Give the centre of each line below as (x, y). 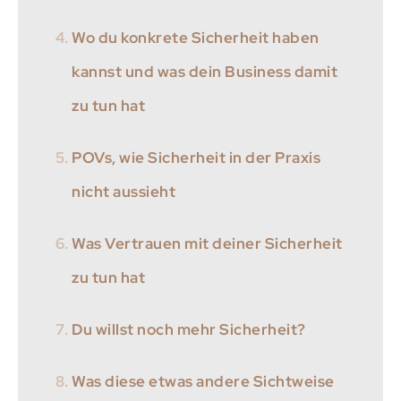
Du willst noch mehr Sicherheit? (189, 329)
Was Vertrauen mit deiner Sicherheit (207, 243)
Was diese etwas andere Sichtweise (203, 381)
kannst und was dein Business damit (205, 71)
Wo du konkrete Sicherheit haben (196, 37)
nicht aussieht (124, 191)
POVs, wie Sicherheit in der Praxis (196, 157)
